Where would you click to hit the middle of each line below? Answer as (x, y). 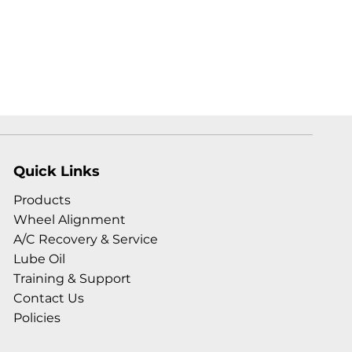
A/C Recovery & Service (85, 239)
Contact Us (48, 298)
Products (42, 200)
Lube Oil (39, 259)
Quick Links (56, 171)
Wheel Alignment (69, 220)
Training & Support (72, 279)
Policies (37, 318)
